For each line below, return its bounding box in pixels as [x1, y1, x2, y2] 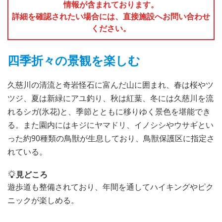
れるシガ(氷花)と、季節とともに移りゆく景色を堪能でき [7, 106, 211, 117]
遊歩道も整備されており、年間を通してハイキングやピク [7, 181, 214, 192]
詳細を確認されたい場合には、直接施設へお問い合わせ [12, 10, 210, 22]
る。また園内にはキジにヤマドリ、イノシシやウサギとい [7, 119, 214, 130]
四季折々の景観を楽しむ [7, 52, 140, 68]
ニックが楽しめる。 [7, 194, 79, 206]
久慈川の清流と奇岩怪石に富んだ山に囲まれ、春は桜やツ [7, 79, 214, 90]
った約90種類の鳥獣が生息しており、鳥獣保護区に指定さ [7, 132, 215, 144]
